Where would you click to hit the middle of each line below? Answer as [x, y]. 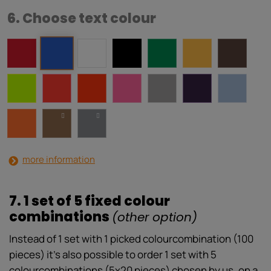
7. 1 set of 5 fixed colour [90, 201]
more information [59, 160]
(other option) [155, 217]
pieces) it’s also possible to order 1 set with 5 [113, 255]
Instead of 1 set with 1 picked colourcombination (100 [131, 239]
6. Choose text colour [82, 19]
